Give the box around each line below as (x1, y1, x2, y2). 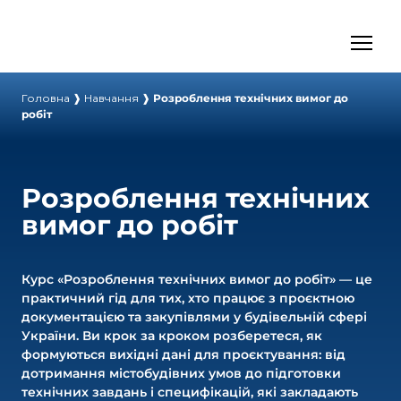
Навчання (84, 90, 139, 105)
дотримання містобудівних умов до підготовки (21, 364, 341, 381)
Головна (21, 90, 70, 105)
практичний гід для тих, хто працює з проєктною (21, 289, 354, 306)
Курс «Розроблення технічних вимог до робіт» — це (21, 270, 372, 287)
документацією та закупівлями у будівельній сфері (21, 308, 367, 325)
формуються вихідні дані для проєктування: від (21, 346, 346, 363)
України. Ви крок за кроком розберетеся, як (21, 327, 322, 344)
